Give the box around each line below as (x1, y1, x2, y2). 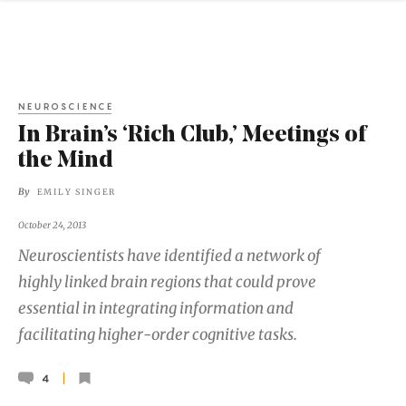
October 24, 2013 (18, 218, 86, 231)
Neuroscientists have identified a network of (18, 246, 321, 266)
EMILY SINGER (36, 187, 117, 198)
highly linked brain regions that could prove (18, 272, 316, 293)
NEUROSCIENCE (18, 100, 114, 111)
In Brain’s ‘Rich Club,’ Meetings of (18, 124, 366, 148)
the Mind (18, 150, 113, 173)
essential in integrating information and (18, 298, 294, 319)
